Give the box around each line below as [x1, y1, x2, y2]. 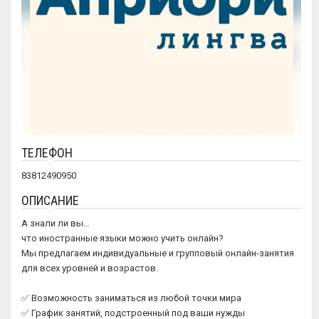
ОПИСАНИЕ [21, 193, 79, 208]
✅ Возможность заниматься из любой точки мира [21, 293, 241, 303]
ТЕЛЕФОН [21, 145, 73, 160]
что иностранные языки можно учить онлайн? [21, 233, 224, 244]
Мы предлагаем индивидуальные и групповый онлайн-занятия [21, 248, 294, 258]
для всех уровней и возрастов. [21, 263, 158, 273]
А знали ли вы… [21, 218, 90, 229]
